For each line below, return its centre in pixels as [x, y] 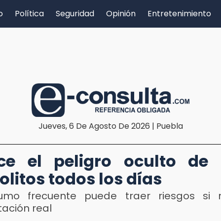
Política [29, 14]
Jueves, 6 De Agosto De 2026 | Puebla [110, 126]
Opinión [121, 14]
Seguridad [75, 14]
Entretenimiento [179, 14]
